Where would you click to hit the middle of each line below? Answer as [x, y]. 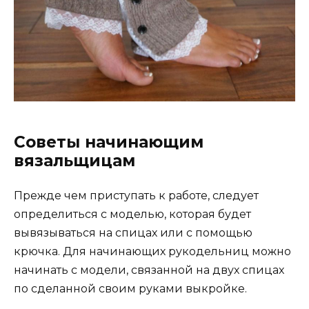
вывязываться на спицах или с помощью [133, 233]
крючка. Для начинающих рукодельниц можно [152, 252]
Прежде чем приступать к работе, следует [136, 196]
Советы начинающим [109, 142]
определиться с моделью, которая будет [132, 215]
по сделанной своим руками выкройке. [130, 289]
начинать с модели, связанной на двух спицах [149, 270]
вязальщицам [74, 161]
